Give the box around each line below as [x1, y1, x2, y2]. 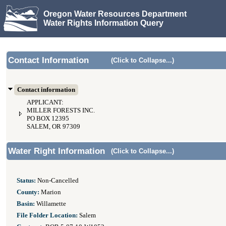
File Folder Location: [17, 212, 78, 219]
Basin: [17, 200, 35, 207]
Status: [17, 177, 36, 184]
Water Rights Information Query [43, 18, 163, 27]
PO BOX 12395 [27, 115, 69, 122]
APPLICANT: [27, 99, 64, 106]
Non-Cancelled [36, 177, 79, 184]
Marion [39, 189, 61, 196]
